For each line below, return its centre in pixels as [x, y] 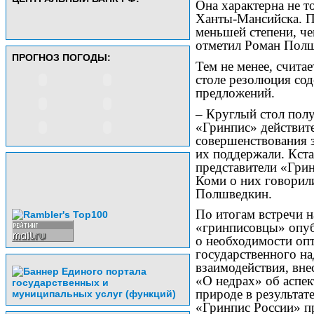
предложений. [235, 93]
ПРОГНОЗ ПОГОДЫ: [61, 57]
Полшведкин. [234, 193]
